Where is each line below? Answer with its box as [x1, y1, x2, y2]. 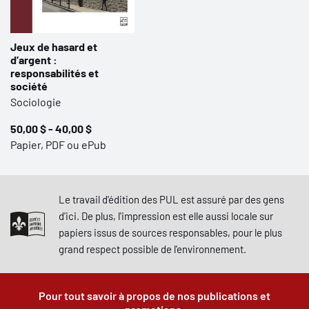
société [10, 79, 50, 92]
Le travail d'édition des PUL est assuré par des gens [59, 193, 284, 206]
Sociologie [10, 95, 61, 108]
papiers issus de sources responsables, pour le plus [59, 226, 282, 239]
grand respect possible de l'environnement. [59, 243, 246, 255]
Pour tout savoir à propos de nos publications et [39, 289, 270, 302]
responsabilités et [10, 66, 99, 79]
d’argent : [10, 53, 57, 66]
